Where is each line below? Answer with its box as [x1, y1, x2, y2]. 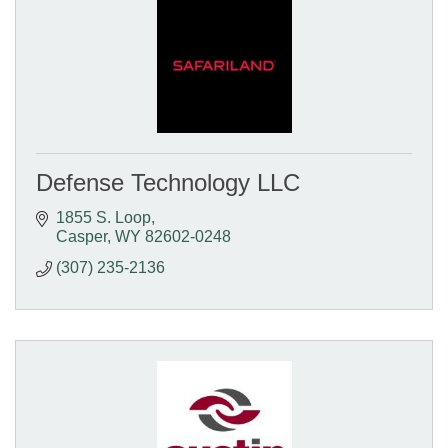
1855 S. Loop [56, 208, 151, 226]
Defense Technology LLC [36, 168, 300, 196]
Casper [56, 227, 107, 245]
